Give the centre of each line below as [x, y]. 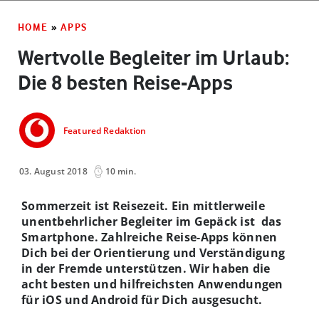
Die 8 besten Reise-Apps [125, 82]
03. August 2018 [53, 171]
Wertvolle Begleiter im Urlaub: [153, 57]
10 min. [120, 171]
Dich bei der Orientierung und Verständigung [153, 252]
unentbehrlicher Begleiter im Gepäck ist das [152, 221]
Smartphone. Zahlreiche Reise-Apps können [150, 237]
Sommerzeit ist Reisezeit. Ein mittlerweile [143, 205]
